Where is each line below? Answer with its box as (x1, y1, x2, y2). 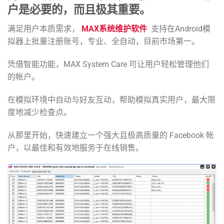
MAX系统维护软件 (81, 24, 149, 34)
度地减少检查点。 (7, 107, 71, 117)
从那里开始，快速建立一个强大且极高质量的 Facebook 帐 (7, 130, 214, 140)
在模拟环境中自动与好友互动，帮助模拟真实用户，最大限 (7, 94, 215, 104)
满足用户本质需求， (7, 24, 81, 34)
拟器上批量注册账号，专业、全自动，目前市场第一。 (7, 36, 199, 46)
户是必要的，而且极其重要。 (7, 3, 150, 16)
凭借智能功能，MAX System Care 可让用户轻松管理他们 (7, 59, 209, 69)
